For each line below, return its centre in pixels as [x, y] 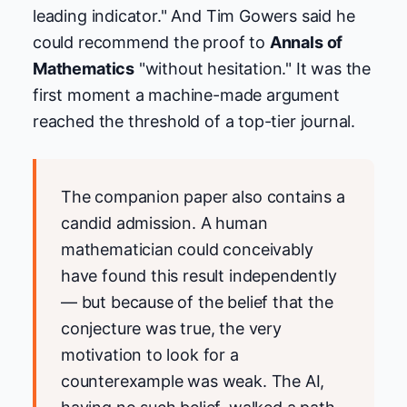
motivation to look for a [150, 355]
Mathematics [84, 69]
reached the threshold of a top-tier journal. [194, 122]
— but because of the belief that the [197, 303]
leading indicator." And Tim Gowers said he [194, 16]
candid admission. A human [164, 223]
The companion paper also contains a [203, 197]
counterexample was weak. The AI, [193, 382]
